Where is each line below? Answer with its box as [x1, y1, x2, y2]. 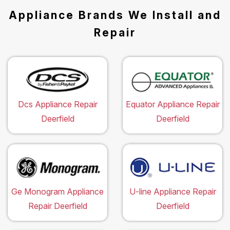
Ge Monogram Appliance [11, 186, 104, 197]
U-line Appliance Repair [129, 186, 216, 197]
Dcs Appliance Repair [17, 99, 98, 109]
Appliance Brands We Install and [9, 8, 221, 22]
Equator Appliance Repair [125, 99, 220, 109]
